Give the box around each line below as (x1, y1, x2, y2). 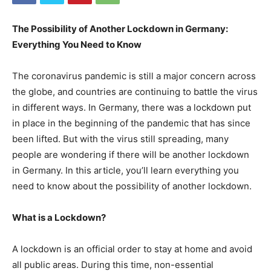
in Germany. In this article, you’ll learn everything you (12, 165, 239, 176)
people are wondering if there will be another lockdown (12, 149, 249, 160)
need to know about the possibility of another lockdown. (12, 180, 252, 192)
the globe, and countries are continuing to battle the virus (12, 86, 258, 97)
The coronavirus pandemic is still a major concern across (12, 70, 256, 82)
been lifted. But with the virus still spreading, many (12, 133, 229, 145)
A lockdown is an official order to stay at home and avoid (12, 243, 252, 255)
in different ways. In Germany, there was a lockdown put (12, 102, 251, 113)
